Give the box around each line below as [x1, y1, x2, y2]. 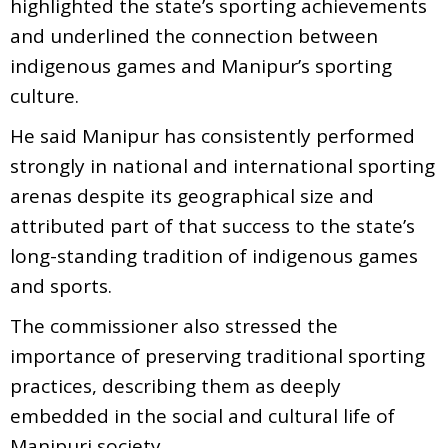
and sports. [10, 272, 112, 299]
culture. [10, 82, 79, 109]
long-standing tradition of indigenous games [10, 242, 418, 269]
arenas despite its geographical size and [10, 182, 374, 209]
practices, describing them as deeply [10, 372, 341, 399]
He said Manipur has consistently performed [10, 122, 415, 149]
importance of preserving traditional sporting [10, 342, 425, 369]
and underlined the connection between [10, 22, 378, 49]
